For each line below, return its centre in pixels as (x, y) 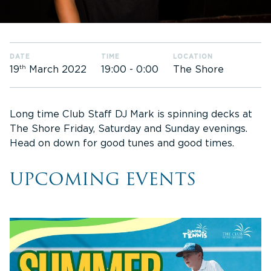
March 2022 (56, 70)
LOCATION (193, 57)
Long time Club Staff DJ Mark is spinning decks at (131, 114)
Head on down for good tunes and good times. (122, 143)
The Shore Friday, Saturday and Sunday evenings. (129, 128)
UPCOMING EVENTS (103, 179)
